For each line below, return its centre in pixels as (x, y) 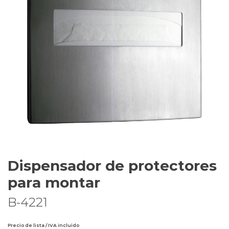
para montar (54, 182)
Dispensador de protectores (112, 166)
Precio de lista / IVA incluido (43, 225)
